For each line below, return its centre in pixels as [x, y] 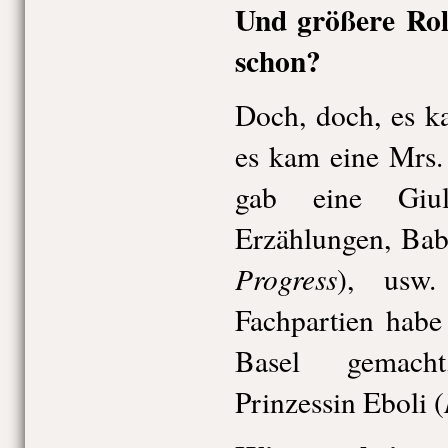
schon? [277, 60]
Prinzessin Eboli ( [339, 401]
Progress [285, 278]
